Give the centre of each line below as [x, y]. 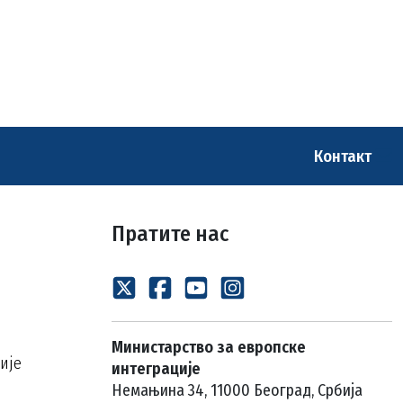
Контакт [345, 156]
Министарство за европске [209, 347]
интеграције [156, 369]
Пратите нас [170, 234]
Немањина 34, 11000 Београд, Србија [237, 390]
